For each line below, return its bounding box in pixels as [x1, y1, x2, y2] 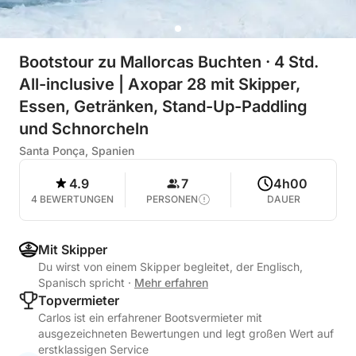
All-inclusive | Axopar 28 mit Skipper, [19, 75, 300, 94]
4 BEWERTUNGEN [31, 193, 114, 205]
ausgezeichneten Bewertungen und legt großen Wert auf [38, 327, 334, 340]
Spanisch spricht [38, 276, 128, 289]
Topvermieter [38, 292, 119, 308]
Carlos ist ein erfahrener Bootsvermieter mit [38, 311, 262, 324]
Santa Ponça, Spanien [19, 144, 134, 157]
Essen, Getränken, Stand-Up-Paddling [19, 97, 308, 116]
